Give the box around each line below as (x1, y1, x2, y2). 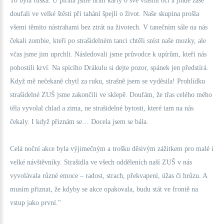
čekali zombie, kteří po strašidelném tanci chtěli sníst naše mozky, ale (10, 37, 206, 44)
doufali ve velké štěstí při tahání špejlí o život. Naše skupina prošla (10, 10, 199, 17)
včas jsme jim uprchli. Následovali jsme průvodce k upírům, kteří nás (10, 50, 206, 58)
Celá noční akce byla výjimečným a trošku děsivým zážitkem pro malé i (10, 145, 213, 152)
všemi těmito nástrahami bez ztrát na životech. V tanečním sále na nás (10, 23, 207, 31)
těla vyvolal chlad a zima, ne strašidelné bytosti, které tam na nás (10, 104, 193, 112)
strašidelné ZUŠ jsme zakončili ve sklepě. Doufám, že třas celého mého (10, 91, 212, 98)
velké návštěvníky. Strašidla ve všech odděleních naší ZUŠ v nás (10, 158, 192, 166)
